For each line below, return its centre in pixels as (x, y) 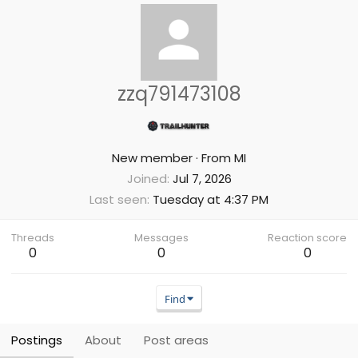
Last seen (118, 199)
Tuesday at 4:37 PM (211, 199)
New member (152, 158)
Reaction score (307, 238)
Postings (37, 340)
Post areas (176, 340)
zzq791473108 (179, 94)
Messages (161, 238)
